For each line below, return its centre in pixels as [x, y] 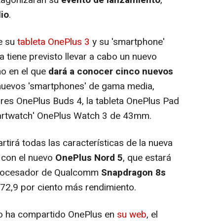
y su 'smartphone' [127, 42]
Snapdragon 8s [133, 172]
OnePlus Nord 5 [89, 158]
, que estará [147, 158]
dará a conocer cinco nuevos [111, 71]
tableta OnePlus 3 [54, 42]
